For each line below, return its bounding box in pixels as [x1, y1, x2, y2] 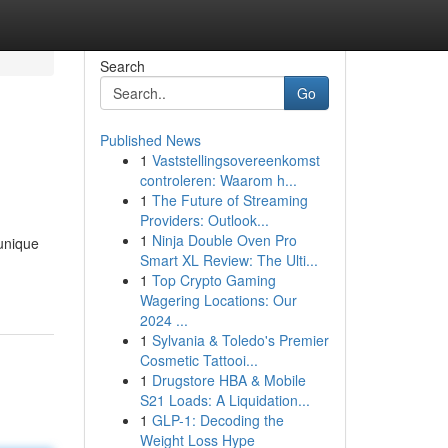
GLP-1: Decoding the [151, 410, 284, 430]
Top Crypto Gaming [151, 270, 276, 290]
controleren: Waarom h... [139, 170, 297, 190]
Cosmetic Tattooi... [139, 350, 258, 370]
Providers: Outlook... [139, 210, 269, 230]
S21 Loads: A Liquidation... [139, 390, 310, 410]
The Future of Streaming [151, 190, 308, 210]
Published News [99, 130, 201, 150]
